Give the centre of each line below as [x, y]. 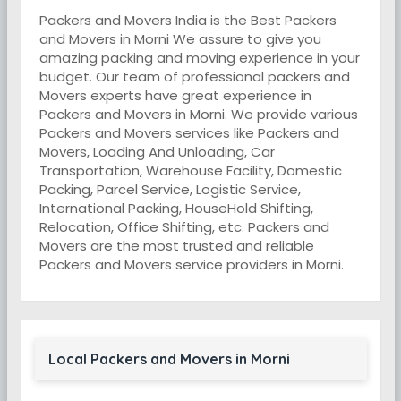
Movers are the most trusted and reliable [176, 246]
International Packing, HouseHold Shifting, [176, 208]
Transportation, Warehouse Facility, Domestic [190, 171]
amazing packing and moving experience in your [199, 58]
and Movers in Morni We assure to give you [180, 39]
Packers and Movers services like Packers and [189, 133]
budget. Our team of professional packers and [194, 77]
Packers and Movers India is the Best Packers [188, 20]
